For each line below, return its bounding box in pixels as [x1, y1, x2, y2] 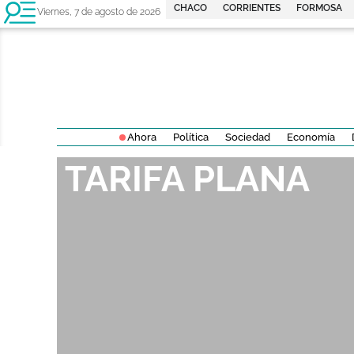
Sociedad [224, 131, 270, 144]
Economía [286, 131, 335, 144]
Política [172, 131, 209, 144]
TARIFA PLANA [65, 158, 310, 201]
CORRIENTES [223, 2, 281, 13]
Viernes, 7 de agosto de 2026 [37, 6, 160, 17]
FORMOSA [296, 2, 343, 13]
